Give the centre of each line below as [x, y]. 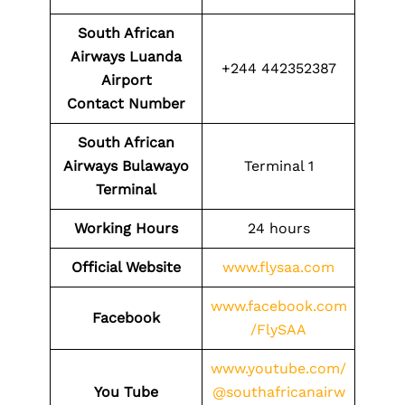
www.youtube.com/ [278, 368]
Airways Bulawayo [126, 166]
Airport [126, 80]
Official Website [126, 267]
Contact [95, 104]
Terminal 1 [278, 166]
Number [157, 104]
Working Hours [126, 228]
